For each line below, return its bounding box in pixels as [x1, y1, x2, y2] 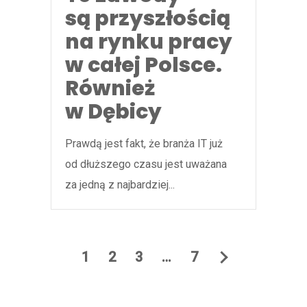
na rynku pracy [65, 27, 232, 57]
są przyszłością [65, 4, 230, 34]
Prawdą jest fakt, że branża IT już [65, 137, 223, 151]
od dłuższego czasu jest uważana [65, 158, 227, 171]
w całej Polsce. [65, 51, 222, 80]
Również [65, 74, 155, 103]
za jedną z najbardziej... [65, 178, 175, 192]
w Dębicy [65, 97, 162, 127]
